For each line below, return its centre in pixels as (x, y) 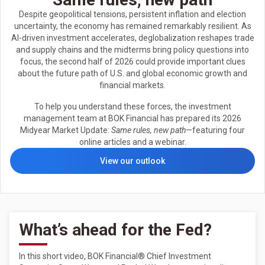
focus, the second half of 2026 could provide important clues (132, 61)
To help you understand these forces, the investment (132, 106)
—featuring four (215, 130)
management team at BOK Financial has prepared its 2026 (132, 118)
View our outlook (132, 161)
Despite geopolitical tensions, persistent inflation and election (132, 14)
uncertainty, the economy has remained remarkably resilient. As (132, 26)
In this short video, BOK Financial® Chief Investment (115, 256)
